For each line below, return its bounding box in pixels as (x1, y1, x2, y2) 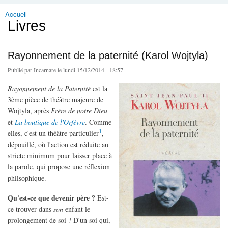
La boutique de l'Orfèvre (15, 117, 85, 127)
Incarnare (34, 66, 56, 74)
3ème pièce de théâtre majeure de (8, 95, 103, 105)
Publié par (8, 66, 34, 74)
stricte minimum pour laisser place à (8, 151, 112, 161)
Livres (8, 18, 46, 34)
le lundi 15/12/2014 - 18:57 (56, 66, 123, 74)
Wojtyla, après (8, 106, 51, 116)
